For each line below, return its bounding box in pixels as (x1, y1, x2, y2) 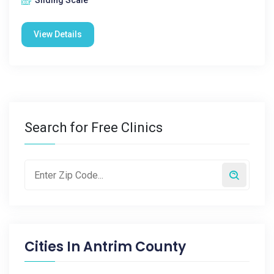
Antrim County (83, 237, 186, 256)
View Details (34, 29, 82, 39)
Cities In (24, 237, 83, 256)
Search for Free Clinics (24, 120, 163, 135)
